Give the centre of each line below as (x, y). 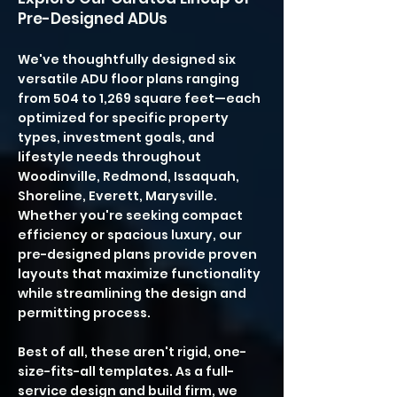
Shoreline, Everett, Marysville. (117, 196)
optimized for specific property (123, 118)
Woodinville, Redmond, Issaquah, (128, 176)
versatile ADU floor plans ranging (128, 79)
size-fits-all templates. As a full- (126, 371)
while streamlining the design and (132, 293)
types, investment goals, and (116, 137)
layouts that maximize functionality (139, 274)
